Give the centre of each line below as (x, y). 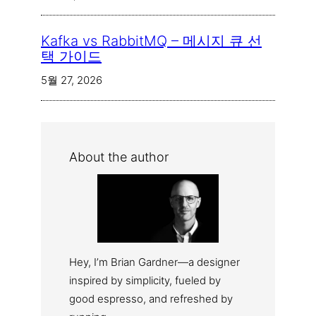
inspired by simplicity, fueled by (145, 280)
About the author (119, 157)
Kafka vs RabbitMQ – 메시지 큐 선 (151, 41)
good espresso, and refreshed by (151, 298)
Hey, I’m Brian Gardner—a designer (154, 262)
